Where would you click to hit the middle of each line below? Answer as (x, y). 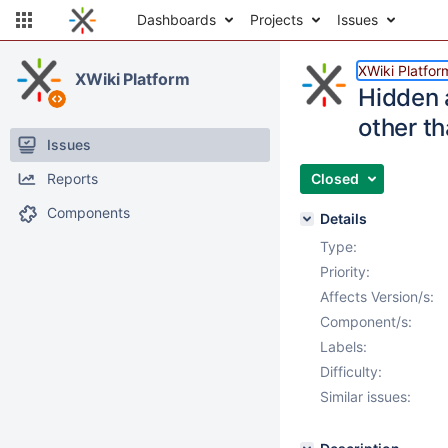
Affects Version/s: (377, 296)
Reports (72, 178)
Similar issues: (365, 396)
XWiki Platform (132, 79)
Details (343, 218)
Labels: (343, 346)
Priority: (345, 271)
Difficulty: (351, 371)
